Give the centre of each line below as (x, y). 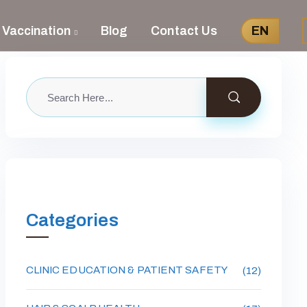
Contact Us (184, 30)
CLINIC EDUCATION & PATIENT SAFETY (126, 270)
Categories (72, 220)
